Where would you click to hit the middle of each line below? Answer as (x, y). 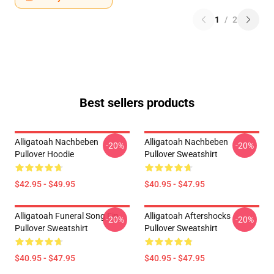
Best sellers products (137, 103)
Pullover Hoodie (44, 154)
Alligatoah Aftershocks (187, 216)
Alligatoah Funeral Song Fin (67, 216)
